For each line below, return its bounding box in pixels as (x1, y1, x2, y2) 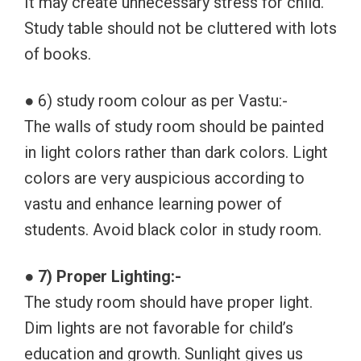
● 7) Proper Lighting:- (24, 267, 181, 287)
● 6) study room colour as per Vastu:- (24, 91, 288, 111)
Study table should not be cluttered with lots (24, 19, 337, 39)
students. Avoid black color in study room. (24, 220, 322, 240)
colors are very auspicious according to (24, 168, 305, 189)
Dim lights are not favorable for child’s (24, 318, 293, 338)
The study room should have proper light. (24, 293, 313, 313)
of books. (24, 44, 91, 64)
